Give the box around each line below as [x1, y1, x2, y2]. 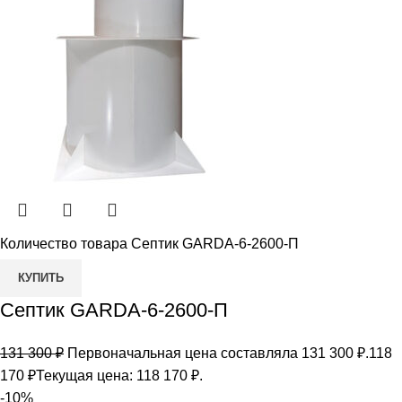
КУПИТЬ [18, 270, 64, 284]
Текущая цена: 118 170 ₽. [36, 367, 203, 383]
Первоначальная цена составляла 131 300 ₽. [67, 345, 369, 361]
